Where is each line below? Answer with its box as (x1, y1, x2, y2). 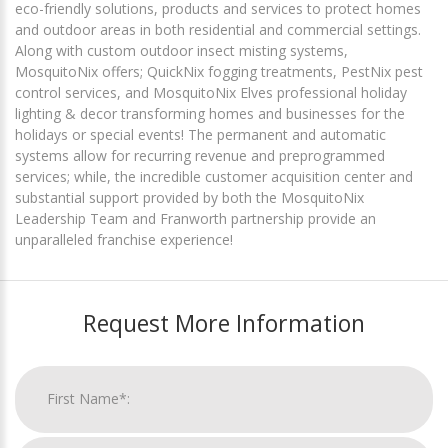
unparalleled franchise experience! (15, 229, 233, 249)
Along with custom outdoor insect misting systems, (15, 40, 348, 60)
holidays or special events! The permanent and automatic (15, 124, 386, 144)
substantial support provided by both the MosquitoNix (15, 187, 364, 207)
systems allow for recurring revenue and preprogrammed (15, 145, 385, 165)
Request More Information (83, 306, 365, 339)
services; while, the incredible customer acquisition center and (15, 166, 413, 186)
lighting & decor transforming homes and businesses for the (15, 103, 405, 123)
